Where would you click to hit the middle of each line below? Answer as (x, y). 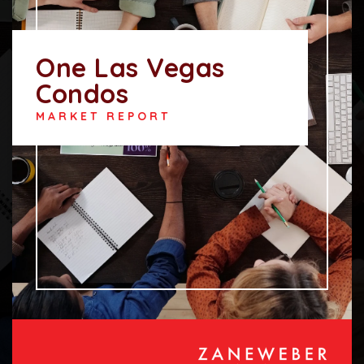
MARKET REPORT (104, 116)
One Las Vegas (130, 67)
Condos (82, 93)
